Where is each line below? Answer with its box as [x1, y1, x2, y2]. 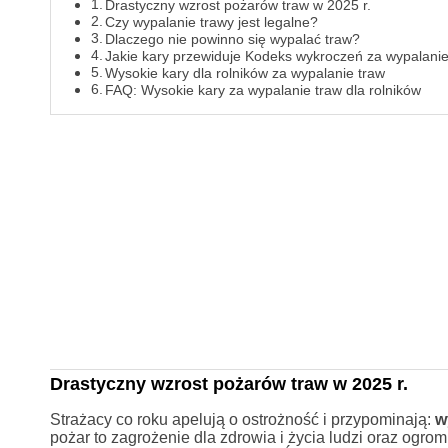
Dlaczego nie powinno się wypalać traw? [105, 31, 361, 48]
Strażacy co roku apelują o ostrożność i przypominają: [49, 410, 435, 428]
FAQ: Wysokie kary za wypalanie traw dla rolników [105, 82, 422, 99]
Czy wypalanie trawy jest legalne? [105, 14, 319, 31]
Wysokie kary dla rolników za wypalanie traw [105, 65, 386, 82]
